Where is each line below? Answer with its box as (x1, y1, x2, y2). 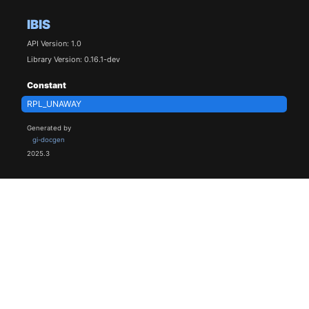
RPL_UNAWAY (26, 99, 81, 110)
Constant (26, 79, 66, 90)
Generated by (26, 124, 71, 132)
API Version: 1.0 (26, 38, 81, 48)
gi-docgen (32, 136, 65, 144)
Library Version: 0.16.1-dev (26, 54, 120, 64)
